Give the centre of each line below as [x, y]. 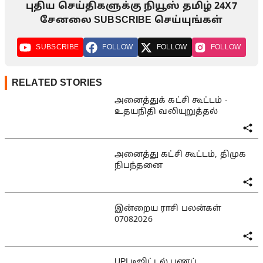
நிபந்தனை [139, 166]
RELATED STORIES [57, 83]
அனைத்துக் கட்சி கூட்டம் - [171, 101]
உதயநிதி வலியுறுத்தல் [166, 112]
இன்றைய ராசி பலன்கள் [168, 208]
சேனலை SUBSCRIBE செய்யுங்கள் [131, 20]
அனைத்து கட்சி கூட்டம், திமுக [180, 154]
